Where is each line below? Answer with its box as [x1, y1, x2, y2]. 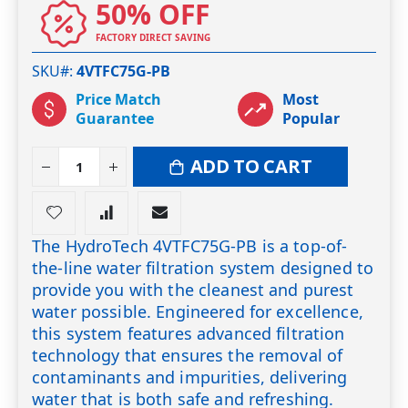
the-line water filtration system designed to [32, 257, 374, 280]
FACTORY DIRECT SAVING [96, 30, 210, 44]
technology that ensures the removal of [32, 344, 343, 367]
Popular [281, 107, 340, 128]
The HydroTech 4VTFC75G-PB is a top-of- [32, 235, 348, 258]
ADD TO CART [189, 153, 312, 178]
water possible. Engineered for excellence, [32, 301, 363, 323]
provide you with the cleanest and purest [32, 279, 354, 301]
